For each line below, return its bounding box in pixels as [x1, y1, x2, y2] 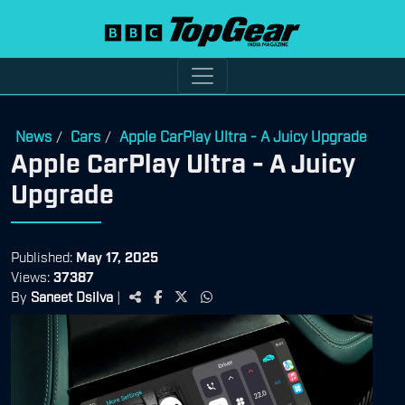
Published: [11, 247, 76, 264]
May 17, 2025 [76, 247, 158, 264]
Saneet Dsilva [31, 287, 113, 304]
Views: [11, 267, 53, 284]
